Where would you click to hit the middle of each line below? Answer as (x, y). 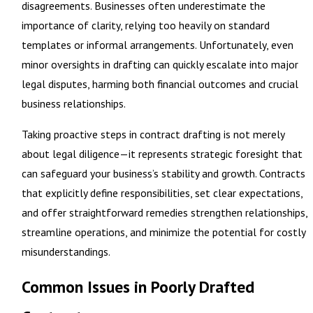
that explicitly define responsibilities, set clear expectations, (162, 192)
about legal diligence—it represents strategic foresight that (162, 153)
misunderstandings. (66, 251)
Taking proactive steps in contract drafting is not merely (153, 134)
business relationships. (73, 103)
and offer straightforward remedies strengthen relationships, (164, 212)
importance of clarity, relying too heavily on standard (145, 25)
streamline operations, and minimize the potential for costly (163, 232)
